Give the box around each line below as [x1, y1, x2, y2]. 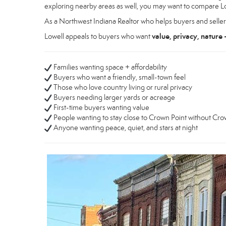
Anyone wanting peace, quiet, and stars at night [52, 123, 198, 132]
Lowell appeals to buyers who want [44, 31, 152, 41]
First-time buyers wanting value [52, 102, 150, 112]
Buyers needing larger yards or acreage [52, 92, 176, 102]
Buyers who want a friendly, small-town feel [52, 72, 186, 82]
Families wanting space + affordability [52, 62, 167, 72]
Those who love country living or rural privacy [52, 82, 193, 92]
